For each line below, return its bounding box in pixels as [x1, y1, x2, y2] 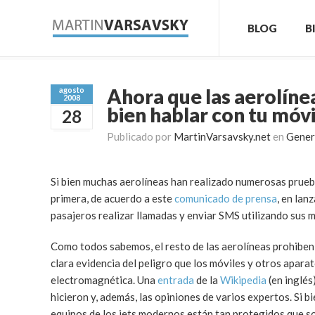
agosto [59, 85, 84, 94]
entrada [157, 274, 194, 286]
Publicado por [107, 130, 174, 143]
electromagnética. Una [51, 274, 157, 286]
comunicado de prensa [174, 192, 277, 205]
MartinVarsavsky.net [174, 130, 271, 143]
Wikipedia [220, 274, 266, 286]
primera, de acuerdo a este [51, 192, 174, 205]
